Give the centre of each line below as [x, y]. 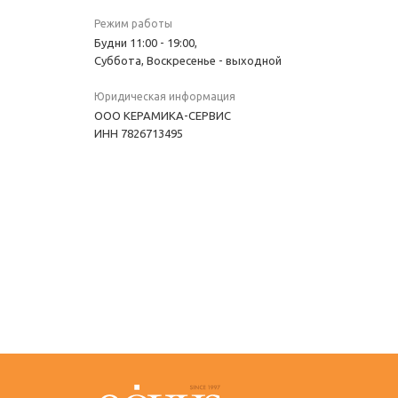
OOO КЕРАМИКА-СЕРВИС [163, 115]
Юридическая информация [165, 96]
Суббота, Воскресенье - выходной [188, 60]
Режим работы [133, 24]
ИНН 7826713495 [139, 133]
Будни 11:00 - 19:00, [146, 43]
